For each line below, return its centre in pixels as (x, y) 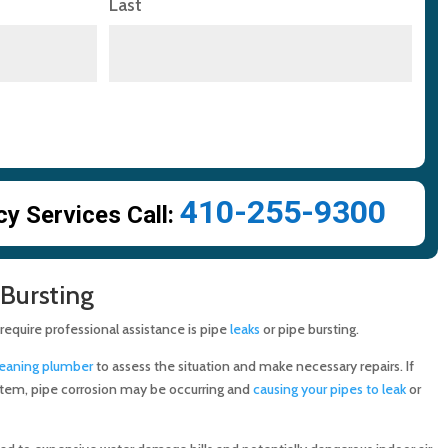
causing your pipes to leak (329, 389)
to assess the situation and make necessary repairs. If (253, 366)
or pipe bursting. (309, 329)
